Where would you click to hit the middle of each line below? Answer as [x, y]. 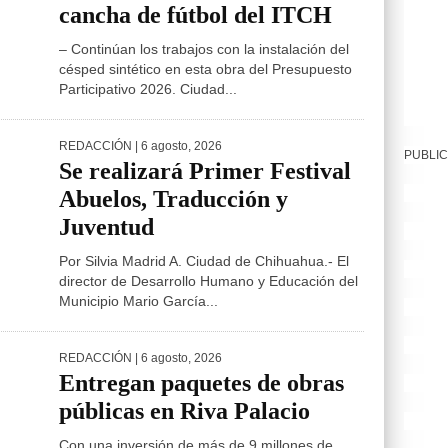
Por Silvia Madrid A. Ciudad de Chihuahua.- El [204, 261]
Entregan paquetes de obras [201, 383]
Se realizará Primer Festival [205, 171]
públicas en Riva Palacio [184, 411]
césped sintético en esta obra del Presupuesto [205, 69]
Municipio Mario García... [138, 301]
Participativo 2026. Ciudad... [148, 89]
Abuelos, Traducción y [173, 199]
